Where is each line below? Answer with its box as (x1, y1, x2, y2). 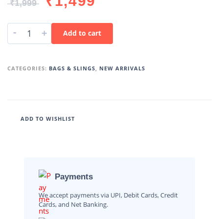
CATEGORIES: (7, 65, 49, 72)
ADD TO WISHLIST (21, 114, 75, 122)
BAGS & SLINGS (49, 65, 95, 72)
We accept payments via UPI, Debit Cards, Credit (39, 191, 178, 200)
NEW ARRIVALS (99, 65, 145, 72)
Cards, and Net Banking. (39, 200, 108, 209)
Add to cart (63, 28, 101, 38)
